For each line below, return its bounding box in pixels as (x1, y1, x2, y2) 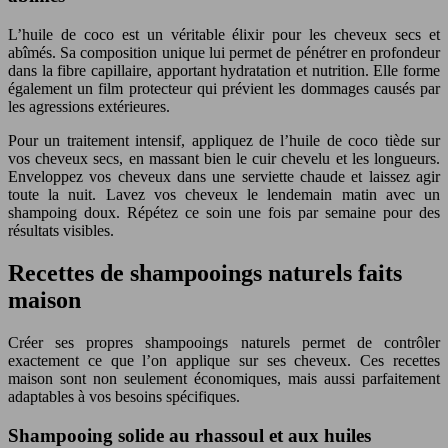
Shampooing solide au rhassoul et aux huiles (8, 424, 371, 446)
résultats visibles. (8, 222, 114, 239)
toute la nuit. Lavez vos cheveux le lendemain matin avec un (8, 186, 440, 203)
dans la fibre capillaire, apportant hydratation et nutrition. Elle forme (8, 62, 440, 79)
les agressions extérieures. (8, 98, 170, 115)
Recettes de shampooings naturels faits (8, 259, 402, 286)
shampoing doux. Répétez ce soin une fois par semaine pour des (8, 204, 440, 221)
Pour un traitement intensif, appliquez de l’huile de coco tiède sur (8, 132, 440, 149)
